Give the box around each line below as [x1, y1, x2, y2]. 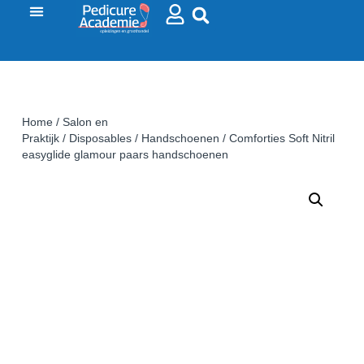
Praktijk [21, 132, 59, 145]
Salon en [62, 115, 108, 129]
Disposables [68, 132, 132, 145]
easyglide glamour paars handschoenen [21, 148, 228, 162]
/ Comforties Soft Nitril [219, 132, 335, 145]
